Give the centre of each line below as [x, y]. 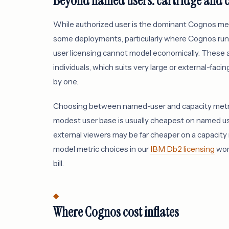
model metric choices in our [102, 149]
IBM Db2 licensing [182, 149]
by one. [66, 81]
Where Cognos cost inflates [116, 212]
